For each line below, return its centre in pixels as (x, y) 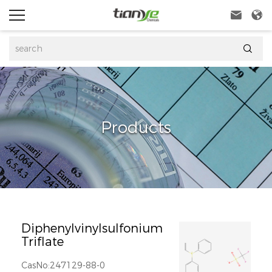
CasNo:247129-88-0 (63, 265)
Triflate (42, 242)
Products (136, 127)
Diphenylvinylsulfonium (92, 228)
